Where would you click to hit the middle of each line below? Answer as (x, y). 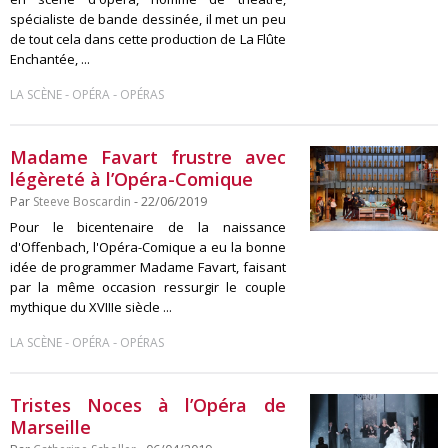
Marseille (50, 427)
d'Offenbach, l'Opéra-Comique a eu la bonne (148, 247)
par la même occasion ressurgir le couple (148, 287)
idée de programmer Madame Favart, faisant (148, 267)
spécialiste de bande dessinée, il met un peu (148, 19)
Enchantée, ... (50, 59)
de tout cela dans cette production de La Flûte (148, 39)
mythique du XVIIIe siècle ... (91, 307)
